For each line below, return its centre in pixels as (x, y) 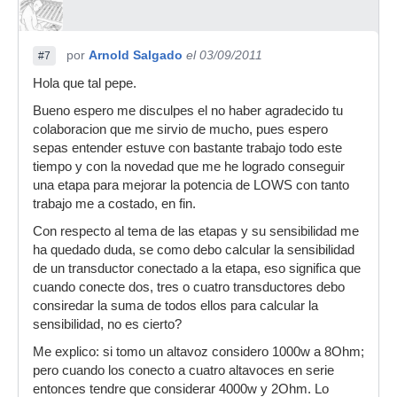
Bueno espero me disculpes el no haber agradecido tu (188, 111)
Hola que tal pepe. (85, 84)
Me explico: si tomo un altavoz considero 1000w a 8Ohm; (198, 352)
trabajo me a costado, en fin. (114, 204)
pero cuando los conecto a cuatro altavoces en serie (183, 371)
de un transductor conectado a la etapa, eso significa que (197, 269)
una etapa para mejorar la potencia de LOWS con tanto (191, 186)
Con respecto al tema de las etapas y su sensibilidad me (196, 232)
